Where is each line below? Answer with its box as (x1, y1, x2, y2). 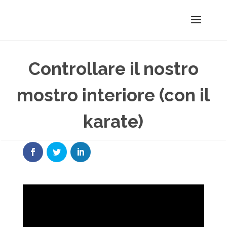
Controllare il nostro (28, 58, 199, 79)
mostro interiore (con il (17, 85, 210, 105)
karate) (83, 111, 144, 132)
